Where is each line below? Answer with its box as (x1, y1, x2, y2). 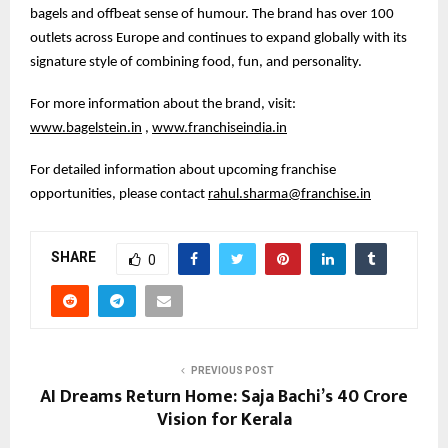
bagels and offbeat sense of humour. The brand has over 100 (30, 6, 394, 22)
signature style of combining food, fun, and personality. (30, 54, 362, 70)
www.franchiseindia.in (152, 120, 287, 136)
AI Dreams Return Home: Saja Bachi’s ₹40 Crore (40, 381, 408, 412)
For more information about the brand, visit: (30, 96, 299, 112)
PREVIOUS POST (190, 364, 274, 376)
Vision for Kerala (156, 404, 292, 435)
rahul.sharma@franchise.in (208, 186, 371, 202)
